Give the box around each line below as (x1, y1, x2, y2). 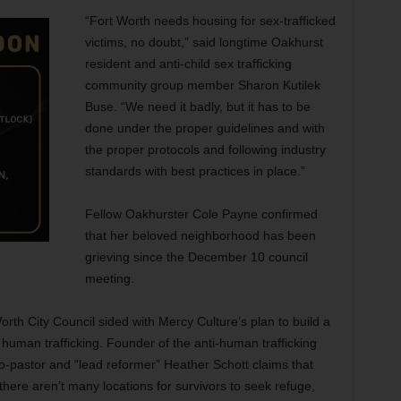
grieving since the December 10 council (84, 250, 308, 264)
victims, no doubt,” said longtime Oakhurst (84, 35, 323, 49)
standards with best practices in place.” (84, 164, 305, 178)
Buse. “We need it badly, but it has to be (84, 99, 311, 114)
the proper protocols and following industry (84, 142, 326, 157)
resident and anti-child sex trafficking (84, 56, 292, 71)
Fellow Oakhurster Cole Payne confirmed (84, 207, 318, 221)
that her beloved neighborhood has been (84, 228, 316, 243)
